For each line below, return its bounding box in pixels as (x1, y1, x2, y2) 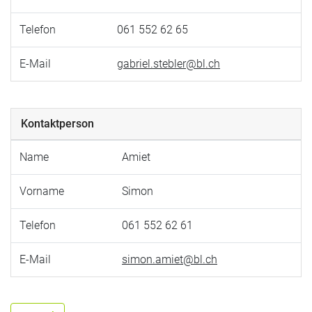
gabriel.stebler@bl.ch (117, 57, 220, 70)
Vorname (19, 184, 64, 198)
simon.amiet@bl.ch (122, 252, 217, 266)
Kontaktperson (20, 116, 94, 130)
